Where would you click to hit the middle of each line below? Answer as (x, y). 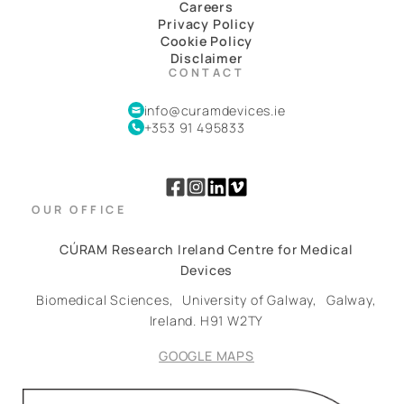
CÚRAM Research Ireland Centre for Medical (207, 249)
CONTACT (207, 72)
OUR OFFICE (79, 209)
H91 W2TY (232, 320)
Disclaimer (207, 58)
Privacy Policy (207, 23)
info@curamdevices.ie (215, 110)
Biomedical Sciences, (110, 299)
